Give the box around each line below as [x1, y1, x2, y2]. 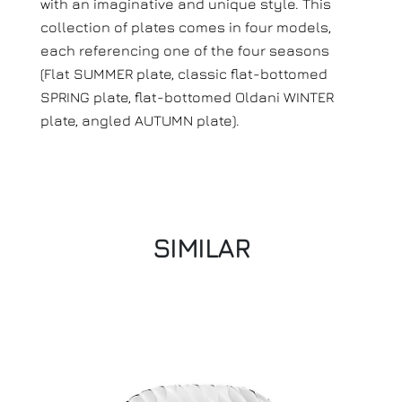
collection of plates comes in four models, [40, 19, 331, 35]
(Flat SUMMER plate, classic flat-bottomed [40, 66, 328, 82]
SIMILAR [152, 232, 250, 264]
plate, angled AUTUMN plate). [40, 112, 240, 128]
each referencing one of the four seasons [40, 42, 329, 58]
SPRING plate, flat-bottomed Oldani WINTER [40, 89, 334, 105]
